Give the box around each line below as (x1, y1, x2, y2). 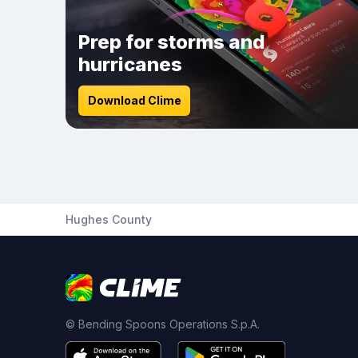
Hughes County (66, 213, 152, 226)
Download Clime (87, 93, 181, 107)
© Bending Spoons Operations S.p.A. (66, 317, 260, 331)
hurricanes (78, 53, 182, 76)
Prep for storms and (78, 30, 265, 54)
